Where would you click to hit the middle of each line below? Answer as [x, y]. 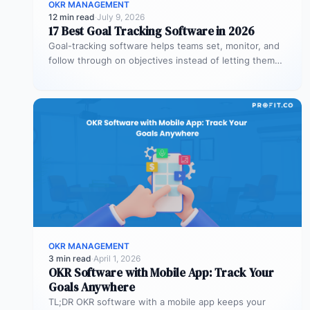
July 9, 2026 [121, 17]
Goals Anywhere [92, 287]
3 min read [70, 258]
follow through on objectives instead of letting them [162, 60]
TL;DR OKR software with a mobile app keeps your [157, 301]
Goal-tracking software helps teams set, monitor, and [164, 45]
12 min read [72, 17]
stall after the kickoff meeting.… [118, 74]
